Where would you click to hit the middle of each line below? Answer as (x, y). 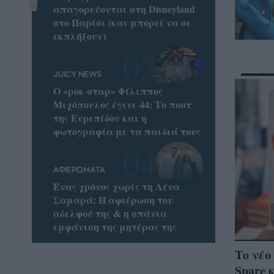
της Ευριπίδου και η (100, 118)
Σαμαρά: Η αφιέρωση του (113, 200)
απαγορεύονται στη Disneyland (124, 9)
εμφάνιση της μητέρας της (115, 227)
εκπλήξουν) (80, 35)
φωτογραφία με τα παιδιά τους (127, 131)
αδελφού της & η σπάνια (110, 213)
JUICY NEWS (77, 75)
